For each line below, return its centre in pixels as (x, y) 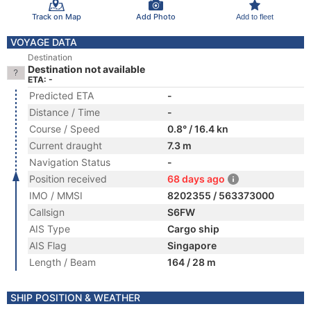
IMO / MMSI (56, 195)
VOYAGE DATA (44, 42)
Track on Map (56, 16)
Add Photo (155, 16)
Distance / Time (65, 112)
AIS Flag (48, 245)
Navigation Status (70, 162)
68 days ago (196, 179)
